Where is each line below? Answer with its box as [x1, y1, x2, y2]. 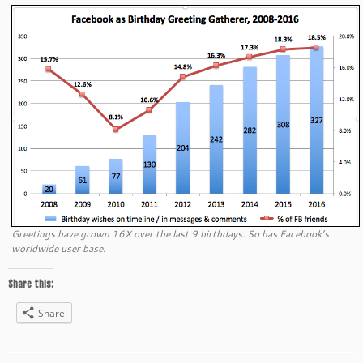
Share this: [8, 277, 53, 290]
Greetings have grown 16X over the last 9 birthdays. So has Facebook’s [11, 226, 329, 241]
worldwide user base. [11, 241, 105, 255]
